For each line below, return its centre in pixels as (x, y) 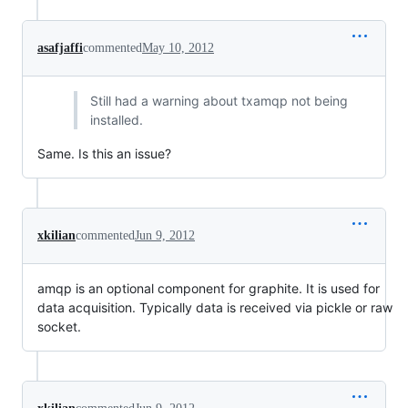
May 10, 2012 (178, 48)
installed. (116, 120)
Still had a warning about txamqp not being (219, 101)
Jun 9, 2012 (165, 235)
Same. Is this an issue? (104, 153)
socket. (59, 326)
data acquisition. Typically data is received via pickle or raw (215, 307)
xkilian (56, 235)
